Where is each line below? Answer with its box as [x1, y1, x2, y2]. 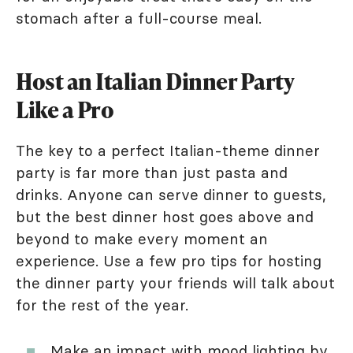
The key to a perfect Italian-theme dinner [16, 141, 320, 161]
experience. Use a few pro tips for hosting [16, 251, 321, 271]
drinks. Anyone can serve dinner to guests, [16, 185, 326, 205]
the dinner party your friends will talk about [16, 273, 335, 293]
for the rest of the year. [16, 295, 188, 315]
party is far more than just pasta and [16, 163, 288, 183]
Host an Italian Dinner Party [16, 66, 293, 97]
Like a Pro [16, 95, 113, 125]
